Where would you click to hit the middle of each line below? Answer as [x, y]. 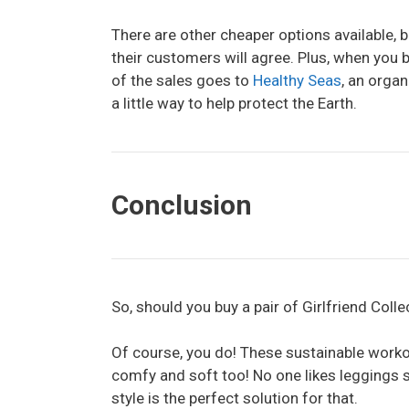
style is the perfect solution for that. [235, 398]
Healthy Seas [297, 80]
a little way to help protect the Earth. [234, 103]
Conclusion [182, 204]
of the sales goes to [182, 80]
